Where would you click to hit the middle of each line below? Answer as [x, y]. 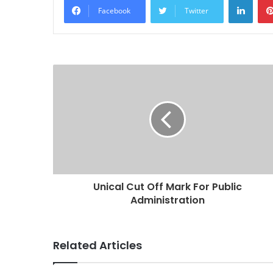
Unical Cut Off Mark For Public [167, 186]
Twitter [197, 10]
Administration [167, 200]
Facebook [114, 10]
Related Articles [97, 245]
